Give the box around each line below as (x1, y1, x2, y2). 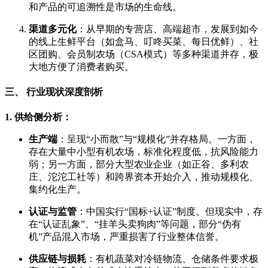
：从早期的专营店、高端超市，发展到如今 (77, 23, 258, 34)
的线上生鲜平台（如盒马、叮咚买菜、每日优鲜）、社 (29, 36, 258, 47)
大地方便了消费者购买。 (29, 61, 134, 72)
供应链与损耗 (29, 254, 86, 264)
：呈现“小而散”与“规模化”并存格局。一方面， (57, 134, 256, 145)
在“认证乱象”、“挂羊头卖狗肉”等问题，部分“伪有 (29, 219, 241, 230)
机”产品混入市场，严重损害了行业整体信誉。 (29, 232, 224, 242)
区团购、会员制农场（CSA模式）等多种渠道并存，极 (29, 48, 258, 59)
